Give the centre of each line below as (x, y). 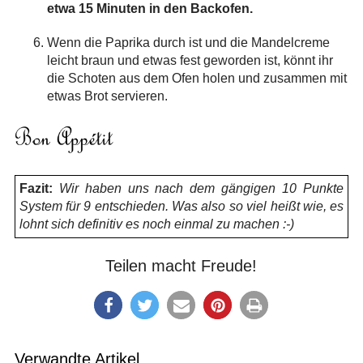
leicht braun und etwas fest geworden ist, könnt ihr (190, 61)
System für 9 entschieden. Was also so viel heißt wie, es (181, 206)
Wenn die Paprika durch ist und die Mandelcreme (188, 43)
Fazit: (36, 188)
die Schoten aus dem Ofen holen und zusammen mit (196, 79)
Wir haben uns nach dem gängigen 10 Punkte (198, 188)
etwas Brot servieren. (107, 96)
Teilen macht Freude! (181, 265)
